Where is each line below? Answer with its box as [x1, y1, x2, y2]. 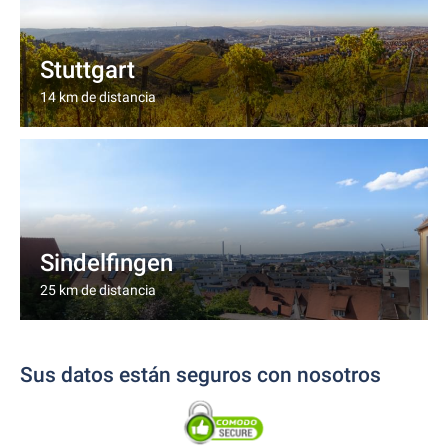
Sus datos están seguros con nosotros [20, 362, 381, 387]
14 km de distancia [40, 88, 156, 105]
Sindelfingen [40, 248, 173, 277]
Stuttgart [40, 55, 135, 84]
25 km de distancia [40, 281, 156, 298]
